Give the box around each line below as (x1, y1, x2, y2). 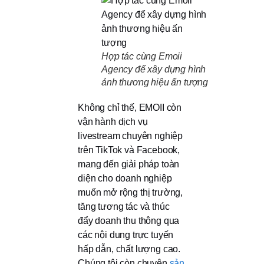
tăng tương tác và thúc (78, 202, 170, 212)
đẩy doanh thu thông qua (78, 216, 180, 226)
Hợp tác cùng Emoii (101, 51, 183, 62)
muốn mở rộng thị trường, (78, 187, 183, 198)
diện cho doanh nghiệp (78, 173, 172, 184)
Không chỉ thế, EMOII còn (78, 103, 182, 113)
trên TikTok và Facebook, (78, 145, 180, 156)
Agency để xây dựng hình (101, 64, 206, 75)
